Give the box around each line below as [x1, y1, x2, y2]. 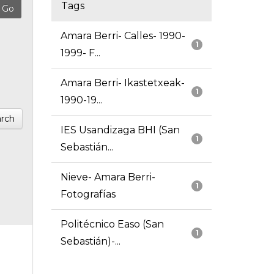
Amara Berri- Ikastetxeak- [60, 77, 185, 89]
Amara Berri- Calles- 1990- [60, 30, 185, 42]
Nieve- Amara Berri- [60, 171, 155, 183]
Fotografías [60, 188, 116, 201]
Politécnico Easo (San [60, 218, 164, 231]
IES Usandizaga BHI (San [60, 124, 180, 136]
